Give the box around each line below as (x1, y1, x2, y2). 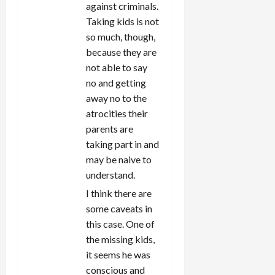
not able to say (86, 61, 147, 73)
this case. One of (86, 217, 155, 230)
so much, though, (86, 30, 155, 42)
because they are (86, 45, 157, 58)
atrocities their (86, 107, 148, 119)
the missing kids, (86, 233, 155, 245)
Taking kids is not (86, 15, 159, 27)
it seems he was (86, 248, 150, 260)
